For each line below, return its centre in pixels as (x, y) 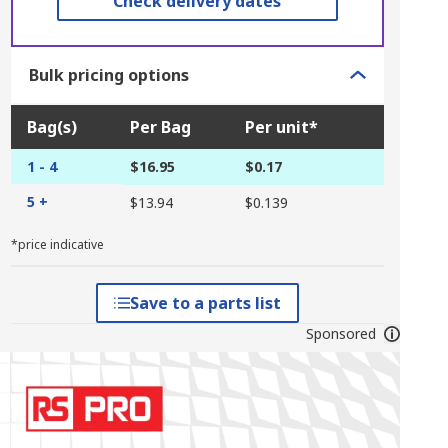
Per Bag (160, 127)
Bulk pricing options (108, 75)
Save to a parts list (205, 303)
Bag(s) (51, 127)
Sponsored (340, 333)
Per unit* (281, 127)
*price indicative (57, 244)
